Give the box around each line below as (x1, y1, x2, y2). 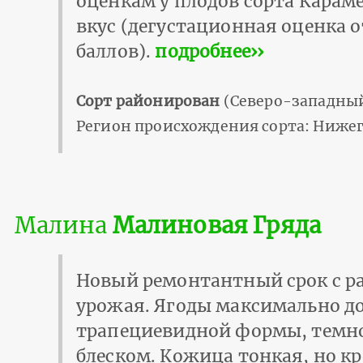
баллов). (76, 40, 156, 62)
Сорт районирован (76, 92, 220, 110)
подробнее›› (155, 40, 264, 62)
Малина (14, 211, 113, 240)
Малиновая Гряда (112, 211, 322, 240)
